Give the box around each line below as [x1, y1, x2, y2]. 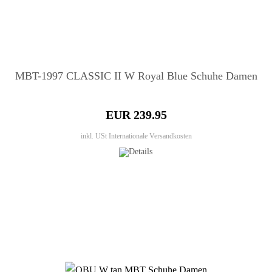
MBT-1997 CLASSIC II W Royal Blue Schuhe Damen [15, 70, 257, 83]
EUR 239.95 [105, 108, 167, 122]
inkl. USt [80, 132, 109, 141]
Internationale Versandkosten [108, 132, 192, 141]
